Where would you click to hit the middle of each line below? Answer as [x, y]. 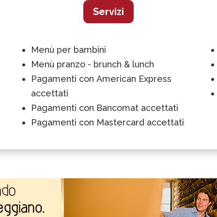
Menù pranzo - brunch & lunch [93, 64]
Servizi [108, 11]
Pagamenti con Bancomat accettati [105, 108]
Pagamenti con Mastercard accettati [108, 122]
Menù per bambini [69, 49]
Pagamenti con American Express [101, 78]
